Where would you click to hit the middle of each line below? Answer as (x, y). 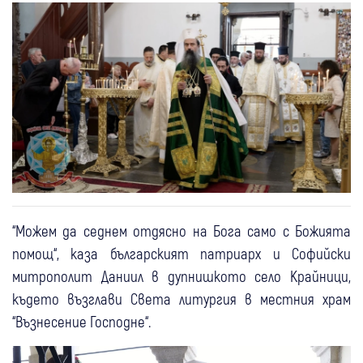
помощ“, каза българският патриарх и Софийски (181, 253)
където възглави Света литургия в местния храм (181, 298)
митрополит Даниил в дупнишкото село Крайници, (181, 275)
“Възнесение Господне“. (81, 321)
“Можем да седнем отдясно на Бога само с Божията (181, 230)
